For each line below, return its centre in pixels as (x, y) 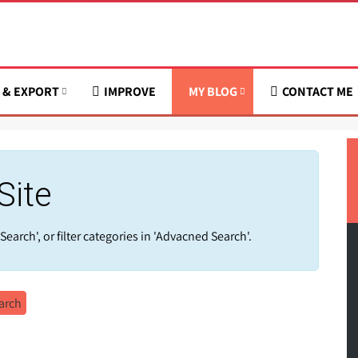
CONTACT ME (318, 91)
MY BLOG (213, 91)
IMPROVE (130, 91)
